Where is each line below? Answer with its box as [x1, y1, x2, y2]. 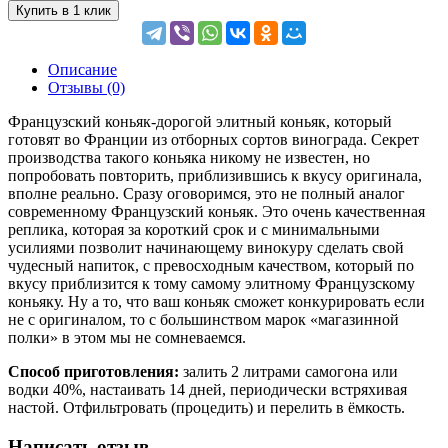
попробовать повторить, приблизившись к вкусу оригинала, [8, 166, 422, 184]
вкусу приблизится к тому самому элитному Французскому [8, 274, 415, 292]
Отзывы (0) [48, 78, 125, 96]
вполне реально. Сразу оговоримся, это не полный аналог [8, 184, 405, 202]
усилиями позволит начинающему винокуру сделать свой [8, 238, 404, 256]
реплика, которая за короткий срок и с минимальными [8, 220, 380, 238]
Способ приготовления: [8, 362, 179, 380]
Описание [48, 60, 117, 78]
